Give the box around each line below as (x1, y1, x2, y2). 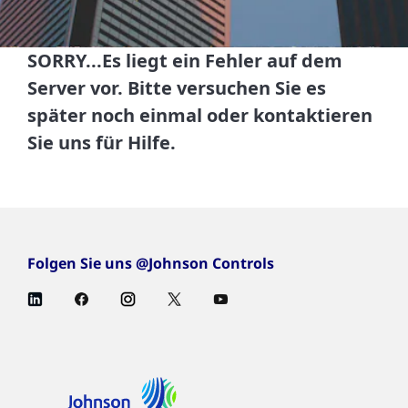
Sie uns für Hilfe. (27, 130, 176, 155)
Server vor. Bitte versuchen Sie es (27, 76, 326, 100)
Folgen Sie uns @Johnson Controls (27, 253, 274, 273)
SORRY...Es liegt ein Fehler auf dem (27, 48, 342, 73)
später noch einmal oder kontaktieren (27, 103, 372, 127)
